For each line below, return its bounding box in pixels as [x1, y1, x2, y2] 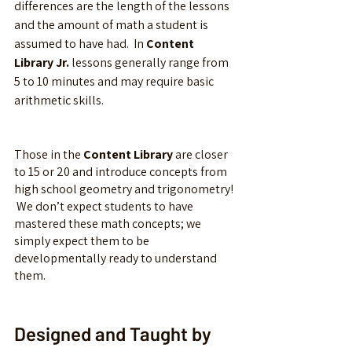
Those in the [14, 145, 83, 163]
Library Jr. [14, 53, 69, 71]
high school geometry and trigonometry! [14, 180, 236, 197]
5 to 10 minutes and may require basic [14, 72, 216, 90]
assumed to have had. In [14, 35, 146, 52]
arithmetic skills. [14, 91, 108, 108]
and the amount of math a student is [14, 16, 211, 33]
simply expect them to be [14, 232, 152, 249]
